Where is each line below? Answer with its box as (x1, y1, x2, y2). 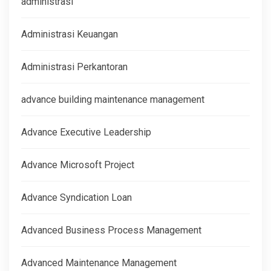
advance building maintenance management (21, 93, 204, 105)
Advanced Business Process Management (21, 224, 201, 236)
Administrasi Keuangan (21, 28, 118, 40)
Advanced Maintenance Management (21, 256, 177, 269)
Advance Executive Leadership (21, 126, 151, 138)
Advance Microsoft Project (21, 158, 134, 171)
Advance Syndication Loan (21, 191, 132, 203)
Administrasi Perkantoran (21, 60, 128, 73)
